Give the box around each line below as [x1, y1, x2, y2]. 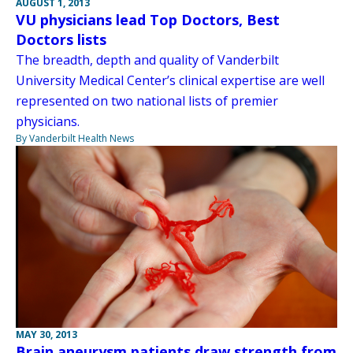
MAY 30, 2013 [16, 327, 77, 341]
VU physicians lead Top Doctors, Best [16, 9, 280, 29]
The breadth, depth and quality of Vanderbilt [16, 50, 279, 69]
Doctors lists [16, 29, 106, 49]
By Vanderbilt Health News [16, 131, 134, 145]
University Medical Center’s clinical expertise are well [16, 71, 325, 89]
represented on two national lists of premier [16, 91, 278, 110]
